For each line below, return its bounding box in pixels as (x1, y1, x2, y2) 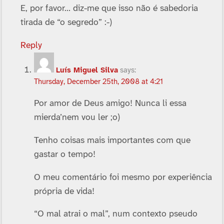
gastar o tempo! (33, 149, 95, 159)
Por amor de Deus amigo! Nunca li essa (33, 99, 186, 108)
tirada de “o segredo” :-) (20, 18, 112, 27)
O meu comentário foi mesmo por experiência (33, 172, 212, 182)
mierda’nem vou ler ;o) (33, 113, 120, 122)
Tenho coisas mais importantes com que (33, 135, 190, 145)
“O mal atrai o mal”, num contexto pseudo (33, 209, 197, 219)
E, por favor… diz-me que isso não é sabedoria (20, 4, 198, 13)
